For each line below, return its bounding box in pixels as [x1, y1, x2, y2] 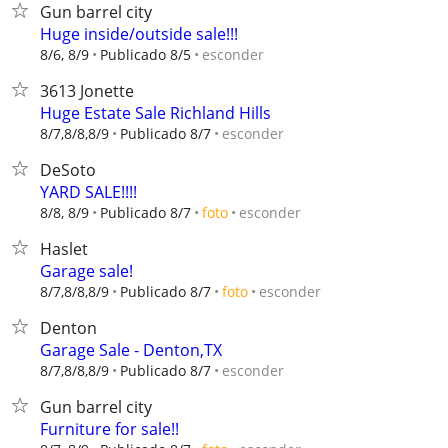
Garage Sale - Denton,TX [40, 339, 222, 361]
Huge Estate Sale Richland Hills [40, 102, 271, 124]
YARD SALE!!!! [40, 181, 137, 203]
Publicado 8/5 [100, 45, 191, 64]
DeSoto [40, 159, 96, 181]
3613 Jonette [40, 80, 134, 102]
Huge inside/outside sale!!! [40, 23, 238, 45]
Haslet [40, 238, 88, 260]
